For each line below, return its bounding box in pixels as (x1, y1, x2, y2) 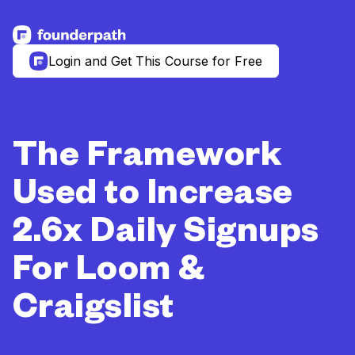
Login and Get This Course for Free (48, 53, 262, 69)
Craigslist (13, 293, 174, 331)
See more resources (12, 45, 136, 61)
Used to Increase (13, 179, 293, 217)
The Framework (13, 141, 282, 179)
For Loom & (13, 255, 205, 293)
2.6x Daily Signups (13, 217, 319, 255)
